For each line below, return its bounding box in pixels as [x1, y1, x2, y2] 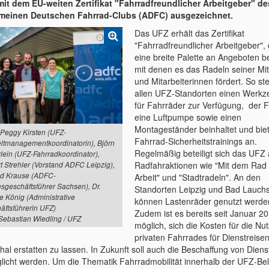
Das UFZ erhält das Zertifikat [134, 27, 244, 39]
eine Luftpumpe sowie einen [134, 111, 241, 123]
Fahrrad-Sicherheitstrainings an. [134, 135, 257, 147]
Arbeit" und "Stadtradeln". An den [134, 171, 261, 183]
